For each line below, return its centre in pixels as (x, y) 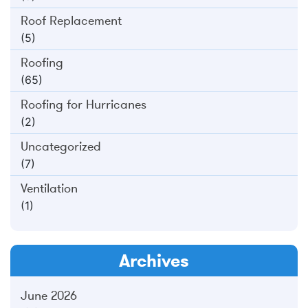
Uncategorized (61, 146)
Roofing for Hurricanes (84, 104)
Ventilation (49, 188)
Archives (154, 260)
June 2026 (49, 295)
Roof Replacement (71, 20)
